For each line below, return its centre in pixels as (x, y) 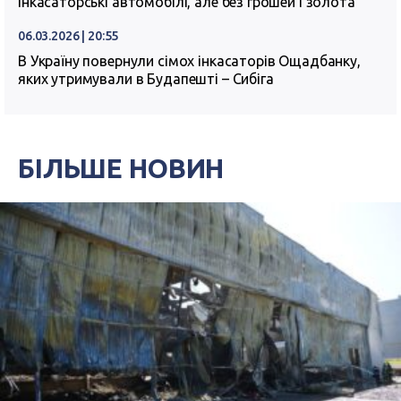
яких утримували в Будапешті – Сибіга (146, 79)
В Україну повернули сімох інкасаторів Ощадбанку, (189, 61)
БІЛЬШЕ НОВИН (121, 168)
